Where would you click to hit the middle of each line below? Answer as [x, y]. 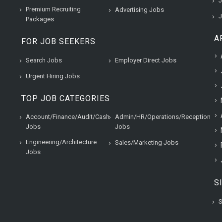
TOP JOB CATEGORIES [66, 98]
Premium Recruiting [53, 9]
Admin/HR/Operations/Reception [163, 116]
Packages [40, 19]
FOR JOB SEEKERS [58, 41]
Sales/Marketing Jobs [147, 142]
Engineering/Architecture [61, 142]
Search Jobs [44, 60]
